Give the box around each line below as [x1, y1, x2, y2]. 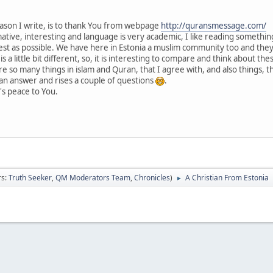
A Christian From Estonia [185, 172, 269, 183]
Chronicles [134, 172, 170, 183]
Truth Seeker [9, 172, 52, 183]
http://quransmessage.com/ [161, 19, 266, 31]
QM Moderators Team [55, 172, 130, 183]
